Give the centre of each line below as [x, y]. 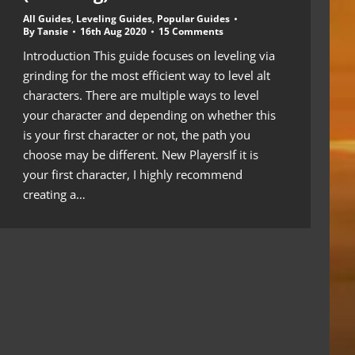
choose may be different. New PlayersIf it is [141, 154]
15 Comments [191, 31]
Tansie [53, 31]
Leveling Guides [114, 18]
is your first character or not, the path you [137, 134]
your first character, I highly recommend [133, 174]
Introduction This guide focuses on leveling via [149, 55]
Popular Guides [193, 18]
